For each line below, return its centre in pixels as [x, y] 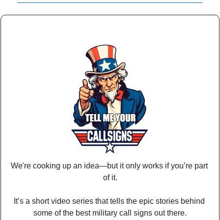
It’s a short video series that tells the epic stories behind [109, 201]
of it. [110, 177]
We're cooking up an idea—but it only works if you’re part [109, 165]
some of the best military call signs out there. [110, 213]
